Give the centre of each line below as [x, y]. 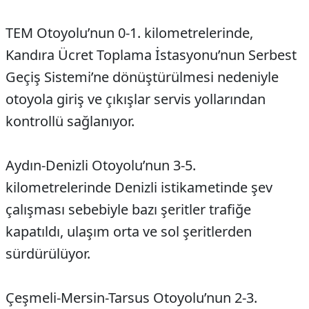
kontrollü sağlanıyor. [70, 121]
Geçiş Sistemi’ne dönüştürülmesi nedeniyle [142, 77]
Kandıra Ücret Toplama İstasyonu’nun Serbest [151, 55]
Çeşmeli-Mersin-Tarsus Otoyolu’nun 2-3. [131, 298]
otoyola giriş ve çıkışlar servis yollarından [136, 99]
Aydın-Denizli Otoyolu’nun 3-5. [101, 166]
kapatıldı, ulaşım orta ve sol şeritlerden [129, 232]
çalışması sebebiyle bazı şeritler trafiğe [128, 210]
